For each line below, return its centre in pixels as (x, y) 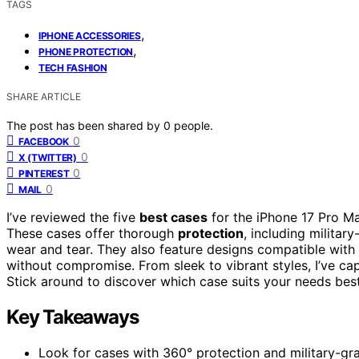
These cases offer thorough (92, 233)
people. (194, 125)
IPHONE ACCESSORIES (90, 35)
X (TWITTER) (48, 157)
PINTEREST (44, 173)
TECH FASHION (73, 67)
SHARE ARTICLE (44, 96)
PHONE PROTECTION (86, 51)
